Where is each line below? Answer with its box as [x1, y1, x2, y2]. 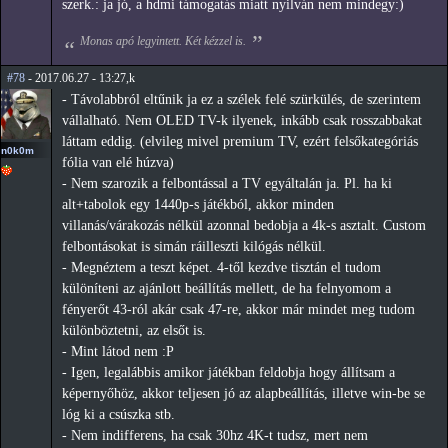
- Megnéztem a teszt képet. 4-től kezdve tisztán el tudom [62, 260, 381, 276]
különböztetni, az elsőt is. [62, 323, 206, 339]
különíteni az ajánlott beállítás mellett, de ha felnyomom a [62, 281, 391, 297]
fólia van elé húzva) [62, 155, 174, 171]
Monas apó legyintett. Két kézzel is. [79, 33, 246, 48]
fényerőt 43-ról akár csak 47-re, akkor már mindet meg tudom [62, 302, 415, 318]
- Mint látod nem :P [62, 344, 174, 360]
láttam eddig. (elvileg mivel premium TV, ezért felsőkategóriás [62, 134, 418, 150]
